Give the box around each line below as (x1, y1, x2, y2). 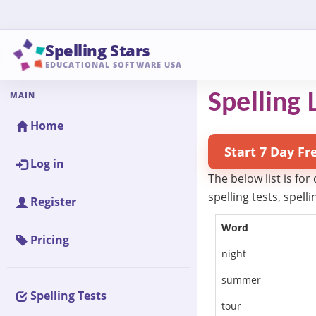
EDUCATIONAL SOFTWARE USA (45, 59, 183, 70)
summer (221, 273, 261, 286)
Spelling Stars (45, 39, 150, 61)
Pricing (30, 232, 69, 248)
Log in (30, 156, 64, 171)
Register (30, 194, 76, 209)
